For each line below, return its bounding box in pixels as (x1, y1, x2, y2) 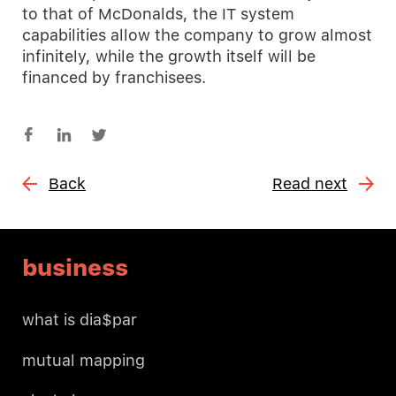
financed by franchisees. (22, 68, 206, 88)
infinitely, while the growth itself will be (22, 47, 316, 66)
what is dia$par (22, 310, 137, 330)
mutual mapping (22, 351, 145, 370)
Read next (272, 174, 347, 194)
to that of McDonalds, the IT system (22, 4, 294, 24)
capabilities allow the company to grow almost (22, 26, 372, 45)
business (22, 254, 128, 282)
